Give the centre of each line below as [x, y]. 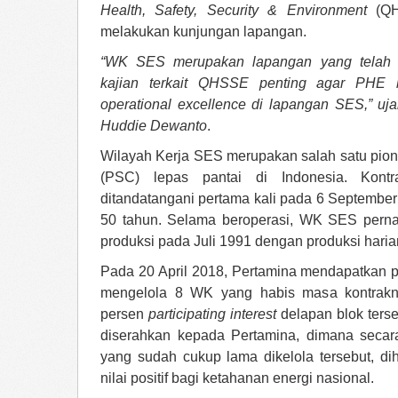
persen [124, 314]
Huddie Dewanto [154, 126]
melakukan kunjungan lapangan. [203, 32]
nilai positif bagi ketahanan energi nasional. [237, 378]
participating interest [212, 314]
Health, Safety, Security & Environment [234, 10]
